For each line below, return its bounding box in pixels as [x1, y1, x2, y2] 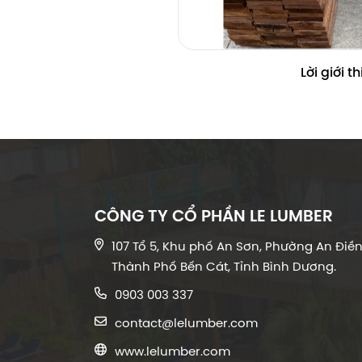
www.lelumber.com [115, 343, 230, 360]
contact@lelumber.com [115, 314, 258, 331]
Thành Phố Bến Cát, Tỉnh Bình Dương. [112, 258, 336, 275]
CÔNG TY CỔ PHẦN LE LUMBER [95, 204, 333, 226]
